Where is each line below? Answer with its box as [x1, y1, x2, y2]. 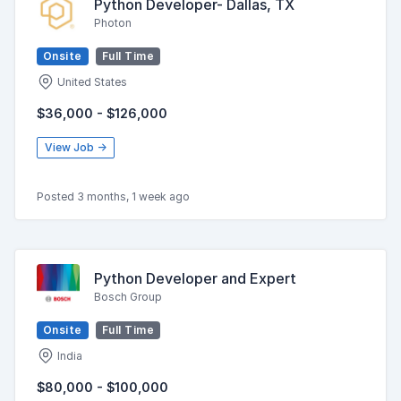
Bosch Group [94, 289, 162, 303]
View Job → [45, 141, 107, 154]
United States [55, 75, 127, 89]
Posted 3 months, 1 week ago [37, 190, 190, 203]
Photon [94, 15, 132, 30]
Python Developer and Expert [94, 269, 296, 287]
